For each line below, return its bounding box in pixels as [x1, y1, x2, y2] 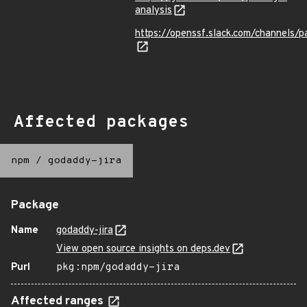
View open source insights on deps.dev [56, 243, 230, 256]
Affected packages [14, 112, 188, 133]
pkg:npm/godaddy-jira [56, 261, 180, 274]
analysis [135, 4, 172, 17]
